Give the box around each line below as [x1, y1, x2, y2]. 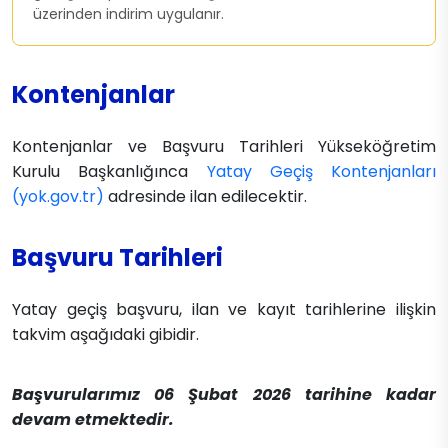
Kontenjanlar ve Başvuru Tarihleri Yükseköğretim [12, 135, 436, 158]
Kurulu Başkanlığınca [12, 160, 207, 183]
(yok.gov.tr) [12, 185, 104, 208]
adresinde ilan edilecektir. [104, 185, 307, 208]
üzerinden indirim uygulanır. [33, 4, 224, 24]
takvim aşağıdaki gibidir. [12, 323, 199, 346]
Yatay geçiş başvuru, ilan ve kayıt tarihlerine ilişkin [12, 298, 436, 321]
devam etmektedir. [12, 408, 174, 431]
